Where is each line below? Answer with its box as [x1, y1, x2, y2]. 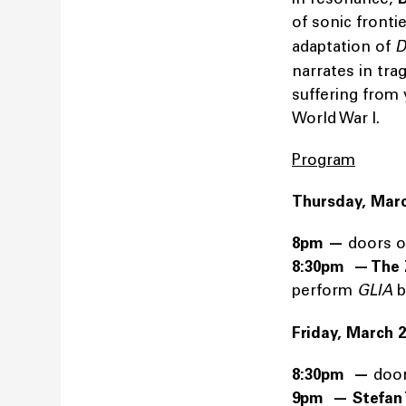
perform [292, 281, 357, 300]
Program [292, 150, 355, 169]
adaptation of [292, 37, 391, 56]
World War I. [292, 109, 380, 128]
